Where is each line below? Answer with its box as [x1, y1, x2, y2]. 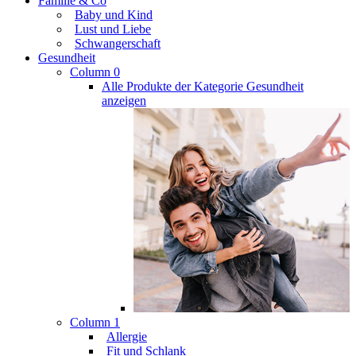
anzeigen [102, 94, 146, 107]
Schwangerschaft [75, 37, 161, 50]
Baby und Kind [75, 8, 153, 21]
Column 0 [70, 65, 120, 79]
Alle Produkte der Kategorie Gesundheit [102, 79, 304, 93]
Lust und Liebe [75, 22, 151, 36]
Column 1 [70, 315, 120, 330]
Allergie [106, 330, 147, 344]
